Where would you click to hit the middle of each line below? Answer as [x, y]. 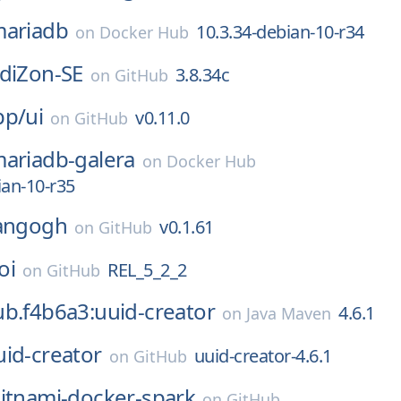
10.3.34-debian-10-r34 [280, 32]
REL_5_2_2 [147, 270]
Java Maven [289, 313]
